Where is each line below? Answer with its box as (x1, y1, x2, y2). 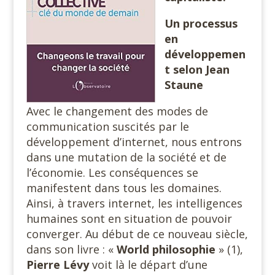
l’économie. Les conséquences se (26, 165, 198, 180)
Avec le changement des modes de (26, 104, 208, 118)
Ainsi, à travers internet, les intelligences (26, 196, 242, 211)
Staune (164, 77, 203, 92)
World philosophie (116, 242, 219, 257)
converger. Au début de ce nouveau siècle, (26, 227, 248, 241)
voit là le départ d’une (88, 257, 207, 272)
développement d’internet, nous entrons (26, 134, 242, 149)
